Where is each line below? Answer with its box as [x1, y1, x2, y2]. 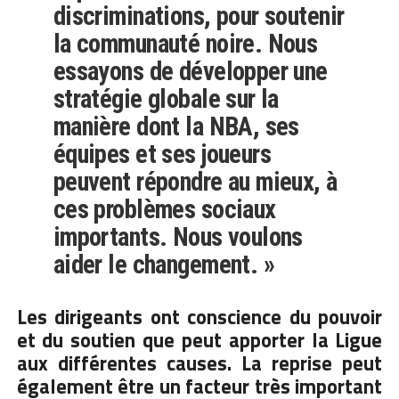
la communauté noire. [53, 28, 268, 60]
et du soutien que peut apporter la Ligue [16, 325, 383, 356]
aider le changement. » [53, 249, 275, 281]
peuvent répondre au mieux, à [53, 167, 338, 198]
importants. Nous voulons [53, 222, 303, 253]
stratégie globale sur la [53, 84, 279, 115]
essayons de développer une [53, 56, 328, 87]
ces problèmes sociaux [53, 194, 276, 225]
